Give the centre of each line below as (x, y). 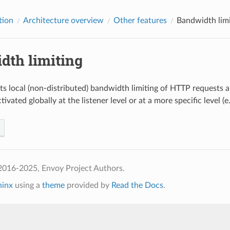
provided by (88, 185)
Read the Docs (137, 185)
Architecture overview (63, 20)
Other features (140, 20)
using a (27, 185)
